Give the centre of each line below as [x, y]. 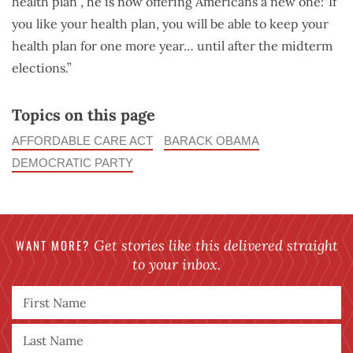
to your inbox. [176, 264]
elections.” [42, 67]
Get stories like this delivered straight [214, 245]
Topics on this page [84, 114]
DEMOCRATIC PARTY [72, 162]
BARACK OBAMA [212, 140]
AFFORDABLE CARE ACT [82, 140]
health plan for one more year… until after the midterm [172, 45]
